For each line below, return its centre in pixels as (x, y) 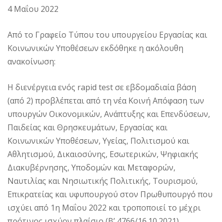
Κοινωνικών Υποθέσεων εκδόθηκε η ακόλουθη (95, 48)
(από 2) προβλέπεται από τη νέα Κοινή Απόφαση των (106, 100)
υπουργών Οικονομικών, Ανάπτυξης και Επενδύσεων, (109, 114)
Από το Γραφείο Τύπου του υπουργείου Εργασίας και (107, 34)
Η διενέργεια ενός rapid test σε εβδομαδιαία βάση (102, 87)
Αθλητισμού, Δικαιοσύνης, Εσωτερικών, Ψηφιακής (103, 154)
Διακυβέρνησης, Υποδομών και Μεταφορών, (91, 167)
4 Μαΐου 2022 (33, 9)
